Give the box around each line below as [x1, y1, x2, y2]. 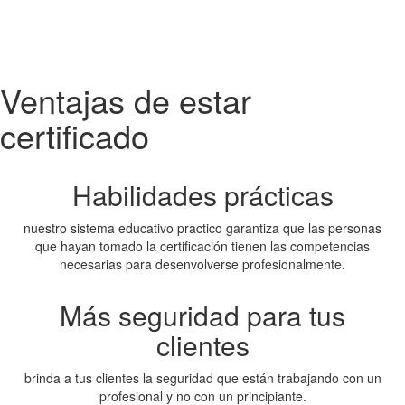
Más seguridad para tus [60, 296, 345, 334]
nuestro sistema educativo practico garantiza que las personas [24, 219, 381, 237]
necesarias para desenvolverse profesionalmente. [60, 255, 345, 273]
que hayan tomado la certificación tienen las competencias [35, 237, 370, 255]
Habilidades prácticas [71, 175, 334, 214]
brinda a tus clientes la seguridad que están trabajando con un [24, 369, 381, 387]
